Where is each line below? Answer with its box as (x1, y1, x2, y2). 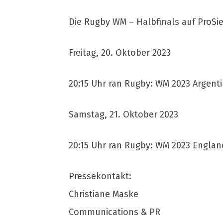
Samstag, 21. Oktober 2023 (69, 109, 178, 120)
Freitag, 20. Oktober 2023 (69, 47, 171, 58)
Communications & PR (69, 207, 160, 218)
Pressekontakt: (69, 171, 131, 182)
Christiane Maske (69, 189, 138, 200)
